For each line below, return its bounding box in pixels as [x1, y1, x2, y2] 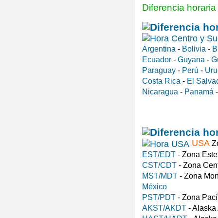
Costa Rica [142, 76, 181, 85]
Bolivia [182, 44, 206, 53]
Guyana [178, 55, 205, 64]
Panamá [184, 87, 214, 96]
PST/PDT [142, 193, 176, 201]
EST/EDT [142, 150, 176, 159]
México [142, 182, 167, 191]
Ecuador [142, 55, 171, 64]
